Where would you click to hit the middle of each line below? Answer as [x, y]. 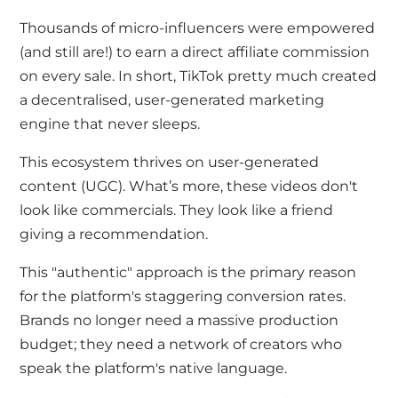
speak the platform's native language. [154, 369]
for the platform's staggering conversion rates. [183, 297]
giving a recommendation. [116, 235]
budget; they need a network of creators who [181, 345]
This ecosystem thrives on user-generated [170, 163]
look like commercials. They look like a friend [177, 211]
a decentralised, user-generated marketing [172, 100]
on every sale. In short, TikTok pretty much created [199, 76]
